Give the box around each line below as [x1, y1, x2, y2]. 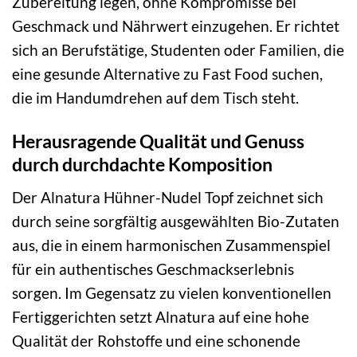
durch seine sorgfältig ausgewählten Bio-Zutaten [12, 211, 339, 230]
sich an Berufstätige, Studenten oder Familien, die [12, 41, 344, 60]
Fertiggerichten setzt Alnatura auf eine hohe [12, 307, 309, 326]
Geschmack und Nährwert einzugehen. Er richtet [12, 17, 339, 36]
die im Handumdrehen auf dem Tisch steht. [12, 88, 299, 108]
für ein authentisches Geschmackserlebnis [12, 259, 294, 278]
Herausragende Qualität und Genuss [12, 129, 304, 152]
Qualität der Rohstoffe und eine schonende [12, 331, 300, 350]
